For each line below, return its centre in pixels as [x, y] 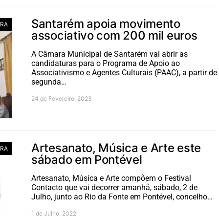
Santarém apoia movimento [106, 24]
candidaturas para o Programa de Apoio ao [106, 63]
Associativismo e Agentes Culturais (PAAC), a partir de [124, 73]
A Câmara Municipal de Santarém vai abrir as [109, 54]
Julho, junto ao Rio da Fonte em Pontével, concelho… [122, 197]
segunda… [49, 82]
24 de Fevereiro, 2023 [62, 99]
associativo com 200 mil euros [114, 35]
